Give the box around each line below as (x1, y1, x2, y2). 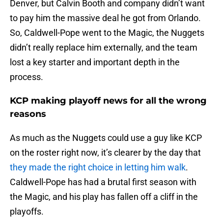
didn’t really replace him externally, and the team (10, 42, 197, 53)
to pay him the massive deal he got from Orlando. (10, 13, 201, 24)
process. (10, 72, 43, 82)
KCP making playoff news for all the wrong (10, 95, 207, 107)
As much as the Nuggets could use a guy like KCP (10, 133, 202, 143)
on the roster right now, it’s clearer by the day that (10, 147, 201, 158)
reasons (10, 109, 46, 120)
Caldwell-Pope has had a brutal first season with (10, 177, 196, 188)
